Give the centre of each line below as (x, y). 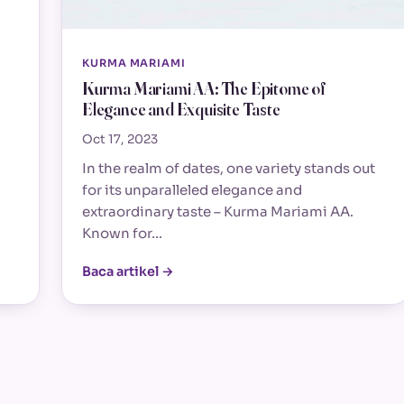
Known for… (122, 233)
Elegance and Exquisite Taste (181, 110)
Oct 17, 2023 (120, 139)
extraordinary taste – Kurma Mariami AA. (218, 211)
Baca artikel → (128, 271)
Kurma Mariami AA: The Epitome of (204, 89)
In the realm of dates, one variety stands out (229, 168)
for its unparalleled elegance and (192, 189)
